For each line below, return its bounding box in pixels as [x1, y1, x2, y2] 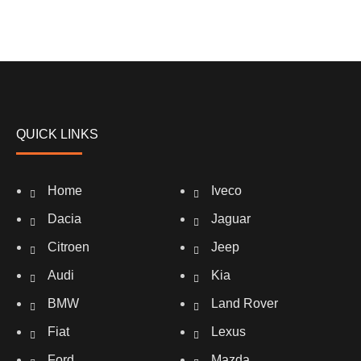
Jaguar [211, 212, 251, 226]
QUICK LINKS [16, 127, 98, 141]
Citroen [48, 240, 89, 254]
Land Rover [211, 297, 279, 310]
